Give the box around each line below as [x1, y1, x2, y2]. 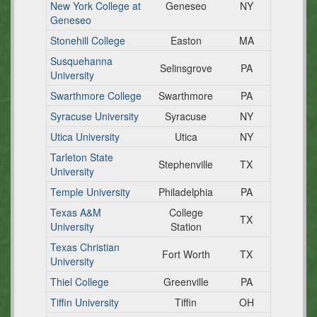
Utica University [50, 129, 120, 144]
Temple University [50, 185, 130, 199]
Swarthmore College [50, 88, 142, 103]
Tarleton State [50, 150, 113, 164]
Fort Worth [161, 247, 210, 261]
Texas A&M [50, 205, 101, 219]
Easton [170, 33, 202, 47]
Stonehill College [50, 33, 125, 47]
